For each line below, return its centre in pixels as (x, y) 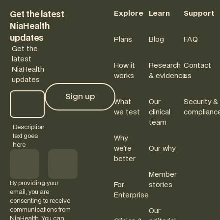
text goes (25, 136)
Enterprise (131, 195)
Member (163, 175)
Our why (162, 149)
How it (124, 66)
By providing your (34, 183)
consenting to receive (40, 201)
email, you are (29, 192)
